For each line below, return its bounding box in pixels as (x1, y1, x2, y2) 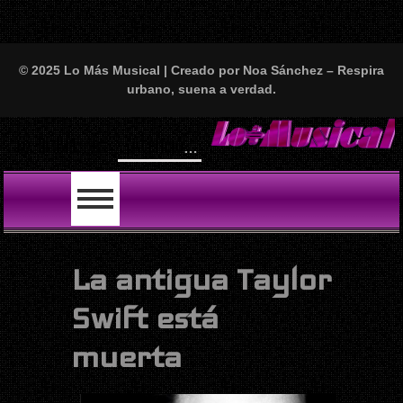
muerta (71, 337, 182, 375)
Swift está (71, 299, 219, 336)
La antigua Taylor (71, 260, 332, 298)
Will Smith (126, 128, 185, 159)
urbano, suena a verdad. (127, 82, 276, 96)
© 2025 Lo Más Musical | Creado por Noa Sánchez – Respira (19, 63, 384, 77)
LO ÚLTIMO (16, 135, 81, 157)
